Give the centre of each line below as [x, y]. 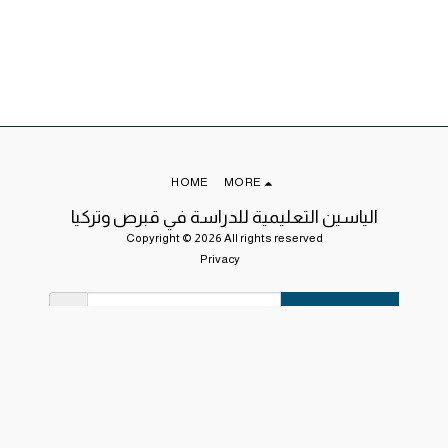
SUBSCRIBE [339, 315]
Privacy [220, 259]
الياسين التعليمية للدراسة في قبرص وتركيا [224, 217]
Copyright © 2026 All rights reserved [224, 238]
